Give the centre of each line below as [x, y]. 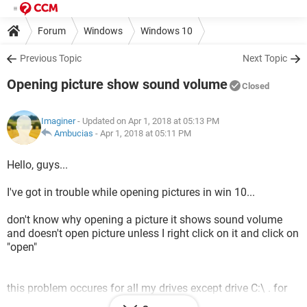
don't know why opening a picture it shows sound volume [145, 220]
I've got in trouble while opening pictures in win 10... [131, 192]
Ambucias [74, 133]
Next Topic [265, 58]
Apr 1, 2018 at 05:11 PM [146, 133]
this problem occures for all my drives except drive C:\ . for [147, 288]
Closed [256, 86]
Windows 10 [167, 30]
